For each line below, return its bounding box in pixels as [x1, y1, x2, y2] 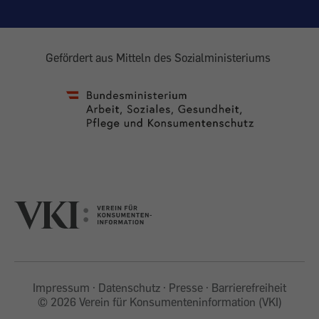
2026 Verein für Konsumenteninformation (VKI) [50, 295, 282, 310]
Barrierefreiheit [211, 281, 286, 296]
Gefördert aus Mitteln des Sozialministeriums [46, 51, 273, 66]
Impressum [33, 281, 90, 296]
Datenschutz [98, 281, 160, 296]
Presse [169, 281, 203, 296]
